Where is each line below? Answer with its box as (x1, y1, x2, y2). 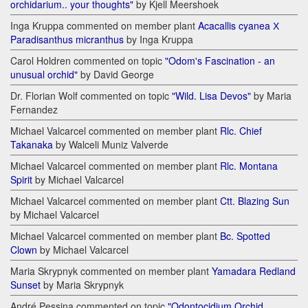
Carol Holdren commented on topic (10, 54, 165, 68)
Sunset (10, 278, 41, 292)
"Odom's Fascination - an (165, 54, 275, 68)
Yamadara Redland (212, 264, 296, 278)
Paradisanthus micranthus (10, 32, 124, 47)
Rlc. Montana (220, 159, 278, 173)
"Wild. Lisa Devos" (172, 89, 251, 103)
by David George (78, 67, 154, 82)
